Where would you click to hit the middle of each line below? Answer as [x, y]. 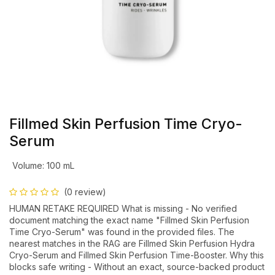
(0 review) [85, 192]
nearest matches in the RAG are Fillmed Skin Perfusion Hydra [132, 243]
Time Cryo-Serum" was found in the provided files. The [122, 232]
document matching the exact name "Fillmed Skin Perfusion [129, 220]
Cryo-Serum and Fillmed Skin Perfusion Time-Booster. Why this [137, 255]
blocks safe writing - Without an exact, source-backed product [137, 267]
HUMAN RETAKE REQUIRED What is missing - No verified [123, 208]
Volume [27, 165]
